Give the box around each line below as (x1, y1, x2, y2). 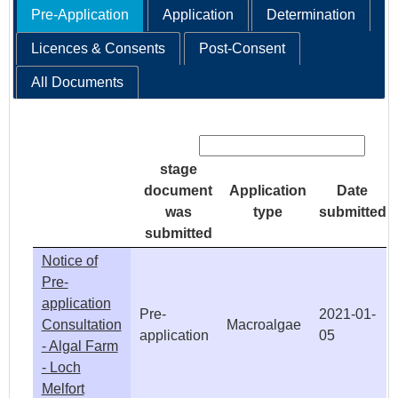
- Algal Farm (41, 338, 118, 354)
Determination (266, 7, 355, 23)
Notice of (41, 253, 98, 269)
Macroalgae (226, 317, 301, 333)
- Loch (41, 360, 81, 376)
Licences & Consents (31, 41, 166, 57)
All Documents (31, 75, 124, 91)
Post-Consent (198, 41, 285, 57)
